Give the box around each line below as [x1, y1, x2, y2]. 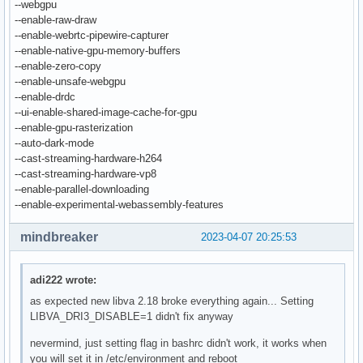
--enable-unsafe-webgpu [15, 75, 126, 88]
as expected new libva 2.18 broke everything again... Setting [30, 294, 314, 307]
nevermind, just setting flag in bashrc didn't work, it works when [30, 336, 327, 349]
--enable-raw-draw [15, 14, 96, 27]
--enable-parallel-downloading [15, 183, 149, 196]
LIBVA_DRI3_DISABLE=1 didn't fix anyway [30, 310, 234, 322]
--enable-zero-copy [15, 60, 101, 73]
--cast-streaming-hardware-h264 [15, 152, 162, 165]
